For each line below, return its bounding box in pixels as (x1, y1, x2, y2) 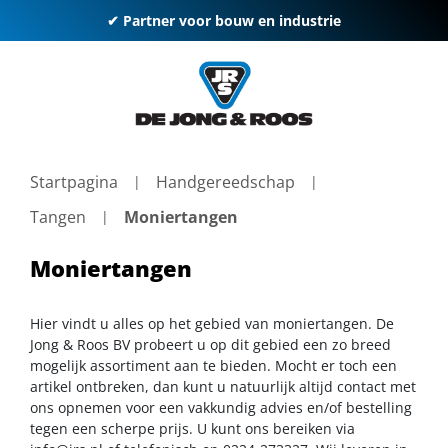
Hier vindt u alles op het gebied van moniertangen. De (30, 313, 394, 333)
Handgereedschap (156, 171, 295, 193)
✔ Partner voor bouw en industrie (107, 11, 341, 30)
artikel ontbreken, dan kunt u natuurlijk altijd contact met (30, 376, 416, 396)
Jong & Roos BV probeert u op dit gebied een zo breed (30, 334, 391, 354)
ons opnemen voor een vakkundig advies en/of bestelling (30, 397, 412, 417)
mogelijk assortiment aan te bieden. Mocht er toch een (30, 355, 397, 375)
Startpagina (30, 171, 118, 193)
